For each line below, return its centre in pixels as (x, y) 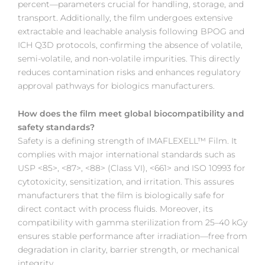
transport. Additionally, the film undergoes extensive (125, 17)
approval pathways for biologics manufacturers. (116, 85)
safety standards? (56, 127)
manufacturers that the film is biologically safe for (121, 195)
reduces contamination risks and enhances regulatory (129, 72)
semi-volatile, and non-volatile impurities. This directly (129, 58)
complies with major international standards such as (127, 155)
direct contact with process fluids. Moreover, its (115, 209)
